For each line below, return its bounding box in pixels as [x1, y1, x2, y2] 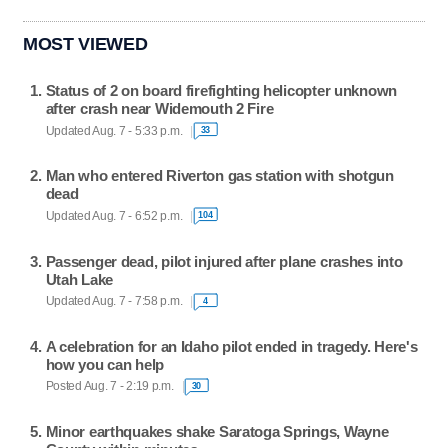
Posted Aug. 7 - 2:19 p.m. [45, 380, 174, 393]
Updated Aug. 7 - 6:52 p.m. [45, 209, 183, 222]
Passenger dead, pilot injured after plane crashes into [45, 252, 403, 270]
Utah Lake [45, 270, 114, 288]
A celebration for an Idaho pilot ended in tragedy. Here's [45, 337, 418, 355]
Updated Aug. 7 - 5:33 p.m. [45, 124, 183, 137]
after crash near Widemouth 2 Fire [45, 100, 274, 118]
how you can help [45, 355, 165, 373]
